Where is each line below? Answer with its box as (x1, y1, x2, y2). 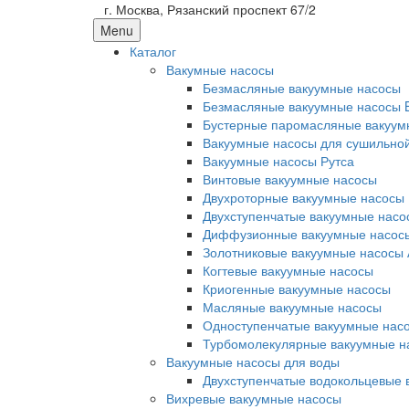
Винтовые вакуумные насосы (203, 170, 377, 188)
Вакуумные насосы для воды (166, 352, 340, 371)
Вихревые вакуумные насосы (166, 389, 341, 407)
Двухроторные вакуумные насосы (203, 188, 404, 206)
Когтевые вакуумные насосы (203, 261, 373, 279)
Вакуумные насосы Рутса (203, 152, 354, 170)
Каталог (130, 42, 176, 60)
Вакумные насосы (166, 60, 274, 79)
